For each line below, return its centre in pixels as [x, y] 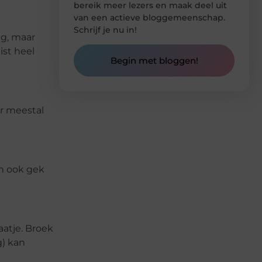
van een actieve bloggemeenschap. [149, 17]
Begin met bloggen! [154, 61]
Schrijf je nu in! [105, 30]
